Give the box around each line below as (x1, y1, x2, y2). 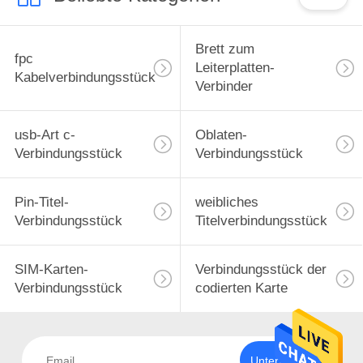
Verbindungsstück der (194, 261, 327, 277)
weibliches (194, 194, 258, 211)
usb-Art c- (14, 127, 75, 143)
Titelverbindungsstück (194, 213, 327, 229)
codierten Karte (194, 280, 288, 296)
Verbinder (194, 79, 253, 95)
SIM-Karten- (14, 261, 88, 277)
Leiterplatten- (194, 60, 275, 76)
